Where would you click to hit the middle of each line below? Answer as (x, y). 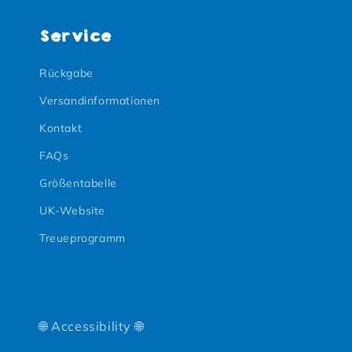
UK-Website (72, 211)
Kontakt (61, 128)
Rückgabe (66, 73)
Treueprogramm (82, 238)
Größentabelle (78, 183)
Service (75, 36)
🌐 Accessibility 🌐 (92, 326)
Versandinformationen (100, 101)
